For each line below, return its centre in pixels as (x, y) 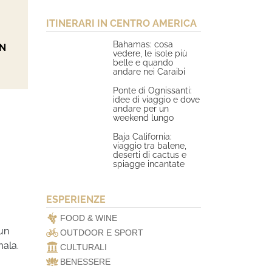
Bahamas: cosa (143, 44)
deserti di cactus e (150, 155)
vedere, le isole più (150, 53)
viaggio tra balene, (150, 145)
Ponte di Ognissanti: (153, 90)
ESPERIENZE (76, 199)
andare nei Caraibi (149, 71)
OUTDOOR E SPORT (102, 233)
